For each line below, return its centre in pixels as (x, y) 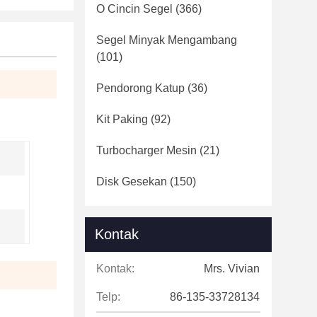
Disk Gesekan (132, 181)
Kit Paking (122, 119)
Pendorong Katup (140, 88)
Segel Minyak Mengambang (167, 40)
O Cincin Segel (134, 9)
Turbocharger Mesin (146, 150)
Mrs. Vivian (232, 269)
